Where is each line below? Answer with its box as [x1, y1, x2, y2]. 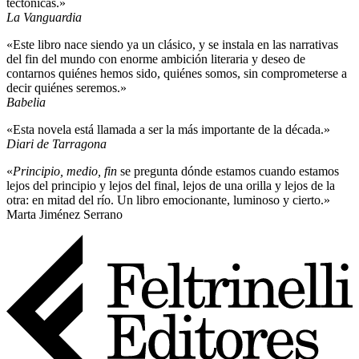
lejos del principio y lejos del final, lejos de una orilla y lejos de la [6, 179, 335, 193]
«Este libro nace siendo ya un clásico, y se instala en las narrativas [6, 38, 338, 52]
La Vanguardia [6, 10, 82, 25]
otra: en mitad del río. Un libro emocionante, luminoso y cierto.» [6, 193, 330, 208]
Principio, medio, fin [13, 164, 117, 179]
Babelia [6, 95, 46, 110]
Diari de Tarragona [6, 137, 107, 151]
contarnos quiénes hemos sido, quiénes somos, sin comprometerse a [6, 67, 347, 81]
